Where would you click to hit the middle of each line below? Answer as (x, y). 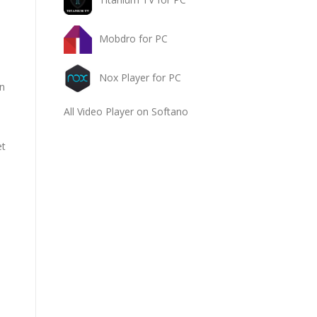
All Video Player (99, 111)
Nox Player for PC (140, 77)
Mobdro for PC (133, 38)
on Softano (161, 111)
